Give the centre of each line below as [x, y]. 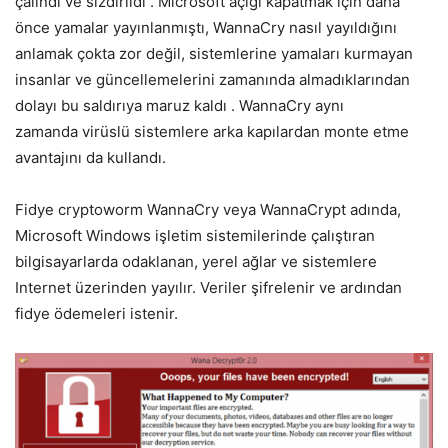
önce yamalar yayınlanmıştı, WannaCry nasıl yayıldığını [206, 28]
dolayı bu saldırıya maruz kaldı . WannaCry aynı [179, 106]
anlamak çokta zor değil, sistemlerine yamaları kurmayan [214, 54]
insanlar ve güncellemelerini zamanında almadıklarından [212, 80]
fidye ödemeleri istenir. [96, 314]
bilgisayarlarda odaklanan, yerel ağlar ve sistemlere [196, 262]
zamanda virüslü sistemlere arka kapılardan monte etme [212, 132]
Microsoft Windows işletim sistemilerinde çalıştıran [195, 236]
